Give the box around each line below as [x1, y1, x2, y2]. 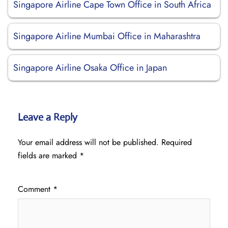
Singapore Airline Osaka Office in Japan [13, 61, 167, 74]
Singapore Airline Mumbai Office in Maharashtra [13, 30, 201, 43]
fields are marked [18, 150, 79, 161]
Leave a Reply [18, 111, 77, 124]
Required [161, 136, 192, 148]
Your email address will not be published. [18, 136, 159, 148]
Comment [18, 183, 53, 195]
